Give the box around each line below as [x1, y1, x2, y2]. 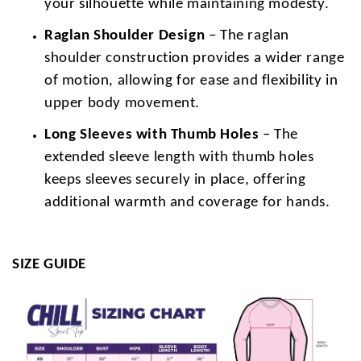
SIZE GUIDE [12, 256, 86, 272]
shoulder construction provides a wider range [44, 50, 345, 66]
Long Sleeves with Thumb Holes [44, 127, 259, 143]
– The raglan [205, 27, 290, 44]
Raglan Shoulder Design [44, 27, 205, 44]
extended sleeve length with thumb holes [44, 149, 314, 165]
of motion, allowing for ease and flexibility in [44, 73, 338, 89]
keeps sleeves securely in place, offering [44, 172, 306, 188]
